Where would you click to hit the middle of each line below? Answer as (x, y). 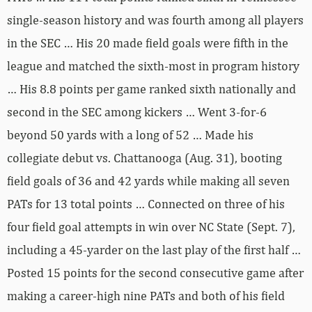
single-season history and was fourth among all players (155, 20)
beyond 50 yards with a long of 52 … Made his (130, 135)
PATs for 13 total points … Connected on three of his (146, 204)
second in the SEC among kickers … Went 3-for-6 (137, 112)
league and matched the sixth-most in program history (153, 66)
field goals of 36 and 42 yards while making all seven (148, 181)
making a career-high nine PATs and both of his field (146, 296)
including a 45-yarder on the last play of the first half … (154, 250)
